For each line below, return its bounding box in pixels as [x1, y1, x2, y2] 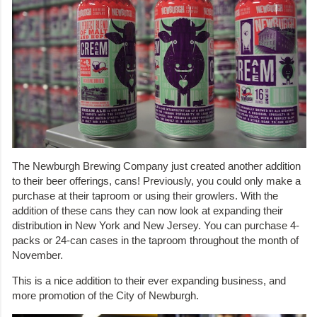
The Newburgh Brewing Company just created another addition [12, 160, 301, 173]
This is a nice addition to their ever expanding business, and [12, 275, 286, 287]
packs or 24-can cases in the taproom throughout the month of [12, 234, 299, 247]
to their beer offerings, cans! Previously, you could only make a [12, 175, 301, 188]
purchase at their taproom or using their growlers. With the [12, 190, 278, 202]
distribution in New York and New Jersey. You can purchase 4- [12, 219, 299, 232]
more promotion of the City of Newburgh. [12, 289, 199, 302]
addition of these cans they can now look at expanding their [12, 204, 283, 217]
